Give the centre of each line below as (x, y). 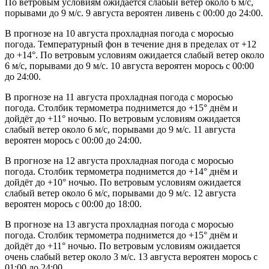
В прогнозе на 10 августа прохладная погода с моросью (119, 34)
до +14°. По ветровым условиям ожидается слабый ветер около (134, 55)
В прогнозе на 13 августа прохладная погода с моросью (119, 225)
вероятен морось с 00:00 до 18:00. (73, 204)
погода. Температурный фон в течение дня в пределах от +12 (131, 44)
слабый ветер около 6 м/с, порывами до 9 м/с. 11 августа (120, 130)
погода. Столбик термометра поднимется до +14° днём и (121, 172)
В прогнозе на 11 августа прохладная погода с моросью (119, 97)
